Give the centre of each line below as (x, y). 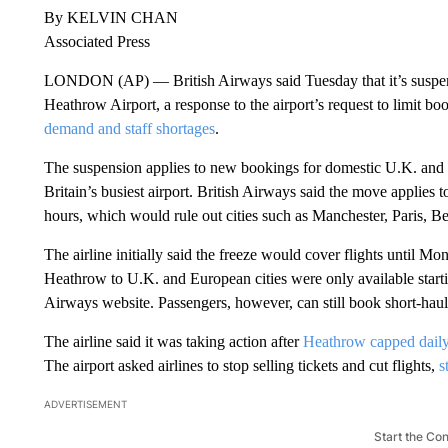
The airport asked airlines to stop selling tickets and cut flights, (241, 365)
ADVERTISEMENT (85, 403)
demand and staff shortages (129, 128)
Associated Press (96, 41)
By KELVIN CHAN (110, 17)
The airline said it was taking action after (173, 341)
